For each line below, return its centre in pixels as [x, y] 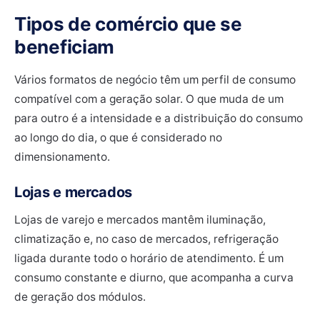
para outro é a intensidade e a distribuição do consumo [159, 118]
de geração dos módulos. [80, 296]
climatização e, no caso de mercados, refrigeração [146, 239]
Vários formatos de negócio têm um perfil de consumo [155, 79]
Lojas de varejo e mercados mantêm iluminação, [140, 219]
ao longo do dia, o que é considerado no [118, 137]
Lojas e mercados [74, 192]
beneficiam [64, 46]
